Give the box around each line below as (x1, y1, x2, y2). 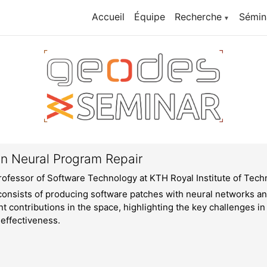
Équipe (133, 11, 165, 23)
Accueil (91, 11, 125, 23)
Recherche (174, 11, 222, 23)
